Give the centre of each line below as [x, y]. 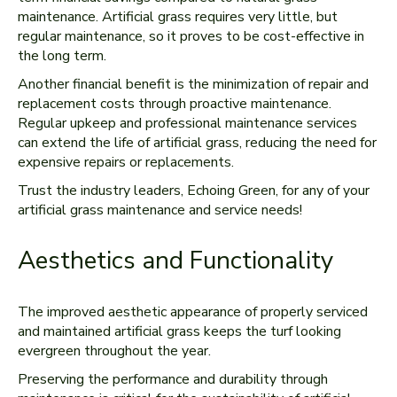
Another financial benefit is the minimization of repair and [193, 84]
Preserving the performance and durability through [173, 379]
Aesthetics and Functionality [175, 261]
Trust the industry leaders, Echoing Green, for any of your [194, 191]
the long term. [62, 56]
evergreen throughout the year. [114, 351]
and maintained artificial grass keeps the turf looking [179, 331]
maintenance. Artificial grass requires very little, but [178, 17]
